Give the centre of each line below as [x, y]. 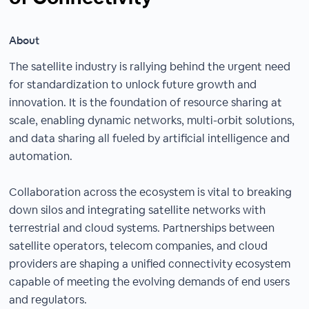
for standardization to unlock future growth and [133, 84]
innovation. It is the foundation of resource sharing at [146, 102]
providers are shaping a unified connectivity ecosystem [150, 264]
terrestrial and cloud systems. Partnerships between [142, 228]
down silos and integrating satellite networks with [138, 210]
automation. [41, 156]
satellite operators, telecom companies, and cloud [139, 246]
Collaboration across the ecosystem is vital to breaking [151, 192]
